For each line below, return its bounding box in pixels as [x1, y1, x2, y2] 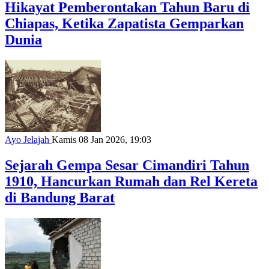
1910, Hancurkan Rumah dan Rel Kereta [5, 173, 258, 189]
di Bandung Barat [5, 189, 115, 205]
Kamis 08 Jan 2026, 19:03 [52, 134, 151, 145]
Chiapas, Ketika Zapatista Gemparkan [5, 16, 244, 32]
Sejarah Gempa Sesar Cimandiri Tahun [5, 157, 249, 173]
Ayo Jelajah [5, 134, 52, 145]
